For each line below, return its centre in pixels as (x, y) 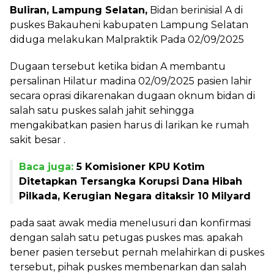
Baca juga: (48, 166)
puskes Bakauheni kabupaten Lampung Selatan (129, 24)
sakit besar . (38, 139)
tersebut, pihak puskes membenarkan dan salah (128, 267)
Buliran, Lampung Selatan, (79, 10)
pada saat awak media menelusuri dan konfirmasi (130, 223)
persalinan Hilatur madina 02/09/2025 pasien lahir (131, 81)
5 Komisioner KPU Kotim (141, 166)
